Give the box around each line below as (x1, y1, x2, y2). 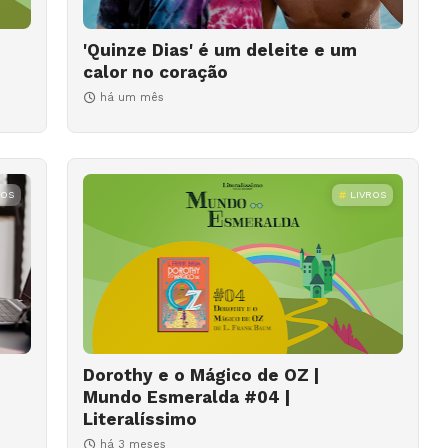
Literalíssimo (82, 409, 197, 430)
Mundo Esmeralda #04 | (82, 387, 290, 408)
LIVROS (350, 189, 386, 201)
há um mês (99, 91, 164, 105)
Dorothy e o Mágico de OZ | (82, 365, 319, 386)
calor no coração (82, 62, 228, 83)
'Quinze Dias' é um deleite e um (82, 40, 357, 61)
